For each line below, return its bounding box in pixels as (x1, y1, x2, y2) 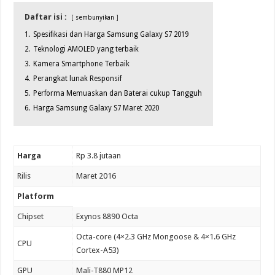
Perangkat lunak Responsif (33, 74, 122, 83)
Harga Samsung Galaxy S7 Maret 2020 (33, 104, 160, 113)
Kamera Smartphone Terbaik (33, 60, 130, 69)
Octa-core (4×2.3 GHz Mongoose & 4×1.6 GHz (76, 232, 236, 242)
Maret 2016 (76, 171, 117, 181)
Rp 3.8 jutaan (76, 151, 122, 161)
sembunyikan (76, 14, 115, 21)
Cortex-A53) (76, 246, 120, 255)
